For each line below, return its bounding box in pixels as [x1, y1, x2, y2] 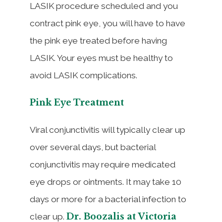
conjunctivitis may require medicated [30, 159, 175, 169]
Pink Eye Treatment [30, 97, 124, 108]
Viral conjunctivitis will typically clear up [30, 124, 185, 135]
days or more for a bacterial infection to [30, 194, 186, 204]
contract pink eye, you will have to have [30, 18, 185, 28]
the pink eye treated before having [30, 35, 167, 46]
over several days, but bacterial [30, 142, 156, 152]
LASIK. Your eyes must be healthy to [30, 53, 173, 63]
